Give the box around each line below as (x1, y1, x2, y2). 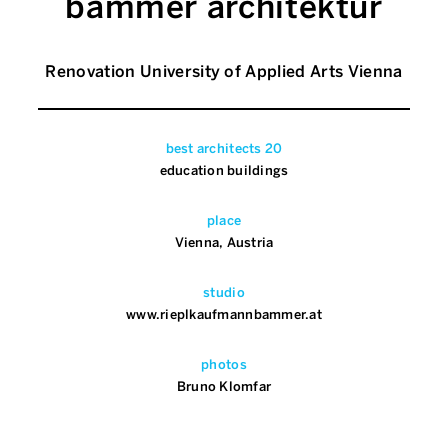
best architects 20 (165, 140, 283, 156)
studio (203, 284, 245, 300)
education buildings (159, 162, 289, 178)
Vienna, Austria (174, 234, 274, 250)
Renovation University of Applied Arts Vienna (45, 61, 403, 81)
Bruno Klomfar (176, 378, 272, 394)
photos (201, 356, 247, 372)
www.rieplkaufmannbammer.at (126, 306, 322, 322)
